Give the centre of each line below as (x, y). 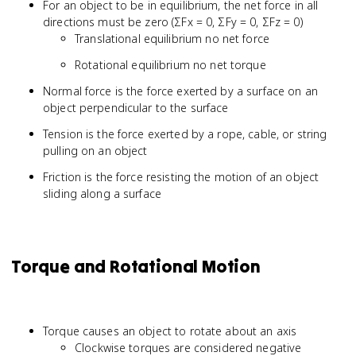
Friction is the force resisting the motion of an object (181, 177)
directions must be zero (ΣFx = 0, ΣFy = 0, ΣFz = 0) (173, 22)
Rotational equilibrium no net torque (170, 65)
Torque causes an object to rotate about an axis (170, 331)
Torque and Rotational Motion (136, 266)
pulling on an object (95, 151)
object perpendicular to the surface (136, 108)
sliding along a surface (103, 193)
